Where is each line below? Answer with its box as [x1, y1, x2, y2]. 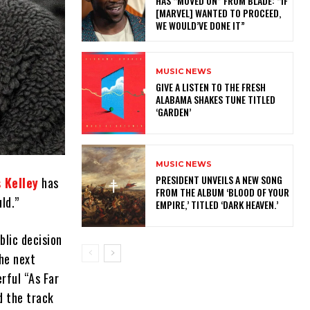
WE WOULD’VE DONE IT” [155, 17, 245, 33]
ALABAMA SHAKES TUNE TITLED [155, 91, 275, 107]
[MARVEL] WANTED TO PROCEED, [155, 5, 281, 20]
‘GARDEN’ [155, 104, 195, 119]
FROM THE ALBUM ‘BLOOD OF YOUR [155, 185, 289, 200]
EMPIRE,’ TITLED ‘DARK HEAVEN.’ [155, 197, 282, 212]
